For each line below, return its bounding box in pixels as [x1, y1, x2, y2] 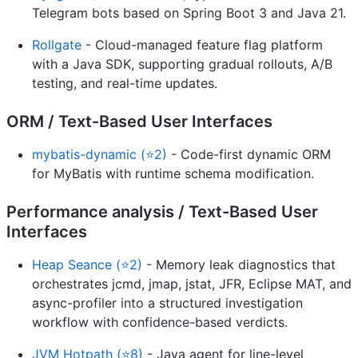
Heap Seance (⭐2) [32, 256, 142, 272]
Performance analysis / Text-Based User [6, 201, 318, 221]
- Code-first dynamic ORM [167, 145, 331, 162]
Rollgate [32, 36, 82, 53]
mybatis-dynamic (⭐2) [32, 145, 167, 162]
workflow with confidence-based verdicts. [32, 313, 288, 330]
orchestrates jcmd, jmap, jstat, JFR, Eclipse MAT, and [32, 275, 352, 292]
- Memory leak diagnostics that [142, 256, 336, 272]
